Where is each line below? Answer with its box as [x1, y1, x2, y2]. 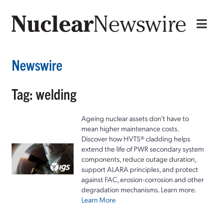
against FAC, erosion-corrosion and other [81, 174, 204, 184]
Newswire [12, 55, 62, 74]
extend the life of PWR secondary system [81, 143, 204, 154]
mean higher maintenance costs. [81, 123, 179, 133]
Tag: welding [12, 84, 77, 103]
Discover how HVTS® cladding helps [81, 133, 190, 143]
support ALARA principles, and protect [81, 164, 198, 174]
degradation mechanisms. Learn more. [81, 184, 197, 194]
